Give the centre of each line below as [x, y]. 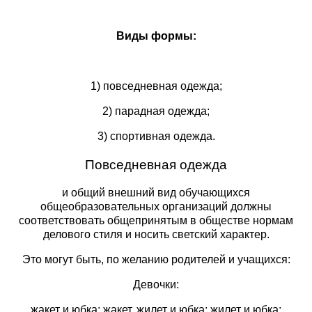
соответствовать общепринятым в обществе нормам [156, 220]
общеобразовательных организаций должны [156, 206]
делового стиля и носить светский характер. [156, 234]
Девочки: [156, 284]
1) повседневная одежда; [156, 86]
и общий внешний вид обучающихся [156, 192]
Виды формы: [156, 36]
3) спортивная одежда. [156, 136]
